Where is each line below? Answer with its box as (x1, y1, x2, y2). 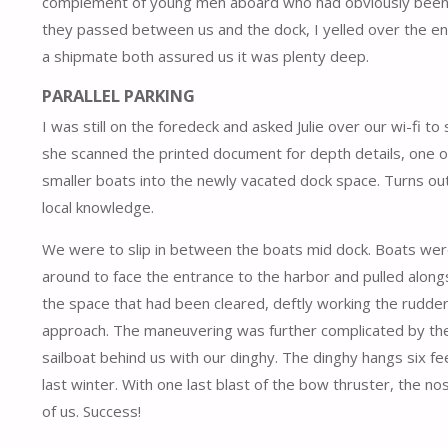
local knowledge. (42, 197, 154, 218)
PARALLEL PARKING (42, 84, 195, 108)
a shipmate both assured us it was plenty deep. (42, 45, 369, 66)
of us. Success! (42, 401, 141, 422)
